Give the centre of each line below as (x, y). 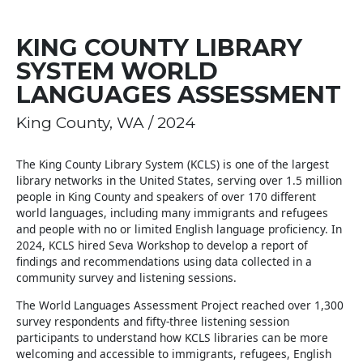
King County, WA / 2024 (106, 123)
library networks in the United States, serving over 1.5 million (179, 180)
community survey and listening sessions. (126, 278)
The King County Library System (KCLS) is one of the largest (173, 164)
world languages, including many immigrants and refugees (172, 213)
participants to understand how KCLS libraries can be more (172, 337)
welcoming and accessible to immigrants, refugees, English (174, 353)
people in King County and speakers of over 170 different (166, 196)
